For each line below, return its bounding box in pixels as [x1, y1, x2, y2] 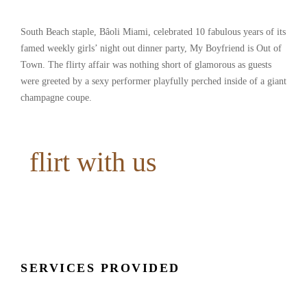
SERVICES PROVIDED [21, 260, 180, 275]
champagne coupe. [21, 93, 92, 103]
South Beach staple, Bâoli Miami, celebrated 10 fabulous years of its [21, 27, 286, 38]
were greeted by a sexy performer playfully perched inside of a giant [21, 76, 286, 87]
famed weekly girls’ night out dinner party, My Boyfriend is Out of [21, 43, 282, 54]
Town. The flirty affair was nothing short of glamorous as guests [21, 60, 271, 71]
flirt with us [29, 147, 157, 178]
